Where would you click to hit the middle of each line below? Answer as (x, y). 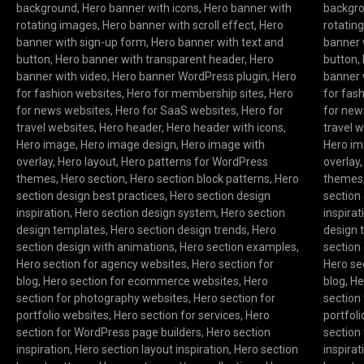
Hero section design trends (178, 230)
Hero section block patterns (199, 179)
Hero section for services (177, 316)
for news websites (63, 111)
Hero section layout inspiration (152, 350)
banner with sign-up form (81, 43)
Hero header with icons (225, 128)
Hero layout (87, 162)
